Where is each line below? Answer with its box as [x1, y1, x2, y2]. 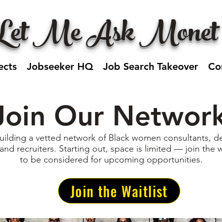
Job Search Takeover [103, 60, 198, 73]
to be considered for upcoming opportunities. [20, 154, 203, 166]
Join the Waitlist [70, 180, 168, 201]
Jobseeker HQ [26, 60, 93, 73]
